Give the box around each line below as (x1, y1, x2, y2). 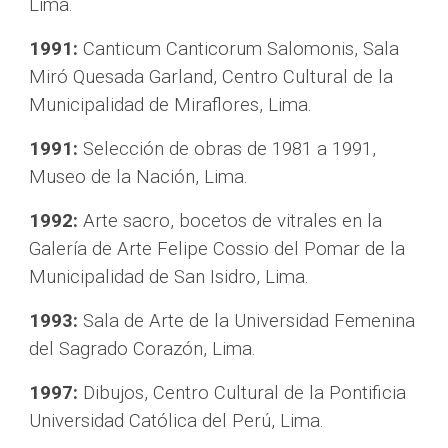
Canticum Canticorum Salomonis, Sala (78, 38, 400, 60)
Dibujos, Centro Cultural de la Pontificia (78, 382, 407, 404)
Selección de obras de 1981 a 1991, (83, 138, 377, 160)
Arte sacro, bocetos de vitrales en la (78, 210, 383, 232)
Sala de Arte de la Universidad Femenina (78, 310, 416, 332)
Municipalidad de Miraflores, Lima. (29, 94, 313, 116)
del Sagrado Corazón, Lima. (29, 338, 257, 360)
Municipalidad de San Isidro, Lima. (29, 266, 310, 288)
